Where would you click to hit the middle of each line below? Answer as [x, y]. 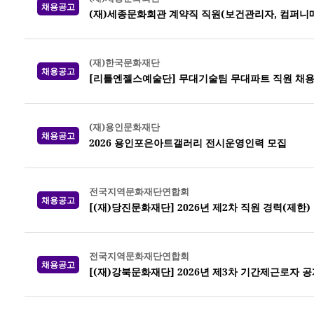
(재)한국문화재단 [124, 62]
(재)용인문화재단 [124, 127]
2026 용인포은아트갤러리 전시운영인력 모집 [188, 143]
